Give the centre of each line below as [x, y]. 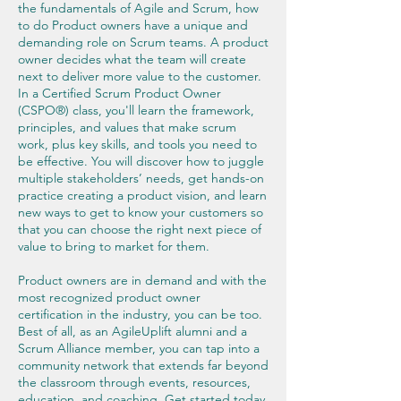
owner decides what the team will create [132, 59]
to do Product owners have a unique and [133, 25]
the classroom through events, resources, [134, 382]
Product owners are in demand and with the [142, 280]
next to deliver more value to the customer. [140, 76]
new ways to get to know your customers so [141, 212]
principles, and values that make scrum [127, 127]
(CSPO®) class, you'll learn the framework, [136, 110]
